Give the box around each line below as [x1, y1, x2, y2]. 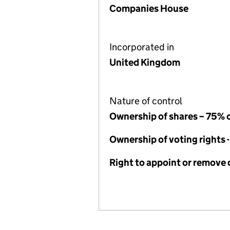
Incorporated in [109, 41, 174, 53]
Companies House [109, 3, 188, 14]
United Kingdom [109, 56, 180, 68]
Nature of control [109, 95, 182, 107]
